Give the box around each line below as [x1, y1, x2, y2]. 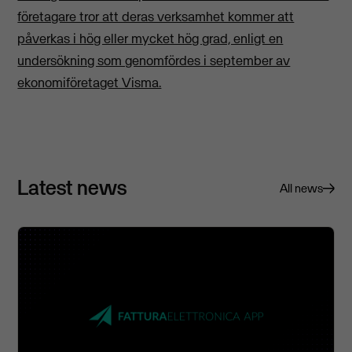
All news [279, 181, 323, 196]
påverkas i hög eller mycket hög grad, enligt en [17, 30, 284, 48]
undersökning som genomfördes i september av [17, 52, 291, 70]
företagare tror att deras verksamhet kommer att [17, 8, 295, 26]
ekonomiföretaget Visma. [17, 74, 162, 92]
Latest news [17, 174, 127, 201]
